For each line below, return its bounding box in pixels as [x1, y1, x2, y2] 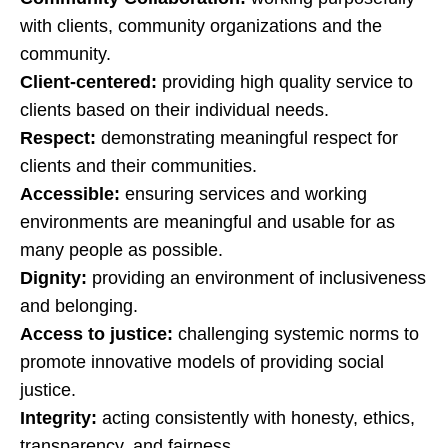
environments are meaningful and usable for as [20, 212, 395, 232]
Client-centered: [20, 72, 157, 92]
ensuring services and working [120, 184, 367, 204]
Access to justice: [20, 324, 173, 344]
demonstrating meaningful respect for [96, 128, 398, 148]
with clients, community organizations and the [20, 16, 382, 36]
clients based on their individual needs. [20, 100, 329, 120]
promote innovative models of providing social [20, 352, 384, 372]
